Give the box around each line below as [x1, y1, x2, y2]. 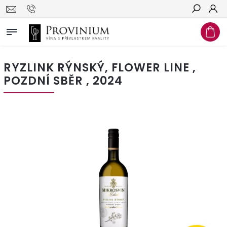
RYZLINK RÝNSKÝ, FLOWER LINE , [4, 59, 196, 75]
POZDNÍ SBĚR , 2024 [4, 72, 123, 89]
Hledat [192, 23, 216, 31]
